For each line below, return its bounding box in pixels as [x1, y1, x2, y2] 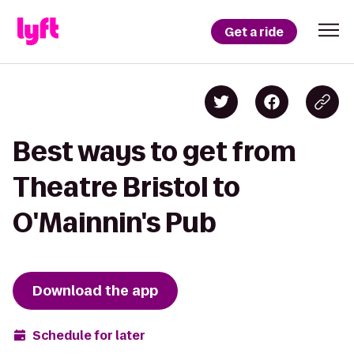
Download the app [32, 281, 158, 300]
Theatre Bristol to [13, 172, 240, 201]
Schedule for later [32, 326, 145, 344]
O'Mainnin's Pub [13, 208, 217, 237]
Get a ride [224, 23, 284, 40]
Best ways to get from [13, 137, 296, 166]
